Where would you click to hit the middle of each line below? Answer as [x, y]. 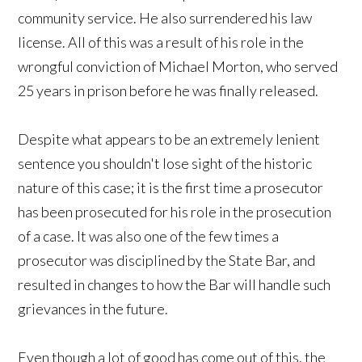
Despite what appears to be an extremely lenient [169, 139]
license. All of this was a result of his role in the [161, 42]
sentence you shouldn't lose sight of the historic [165, 163]
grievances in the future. [93, 308]
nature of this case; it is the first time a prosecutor [171, 187]
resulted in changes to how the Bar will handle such [175, 284]
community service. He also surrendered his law [165, 17]
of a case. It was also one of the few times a [149, 236]
